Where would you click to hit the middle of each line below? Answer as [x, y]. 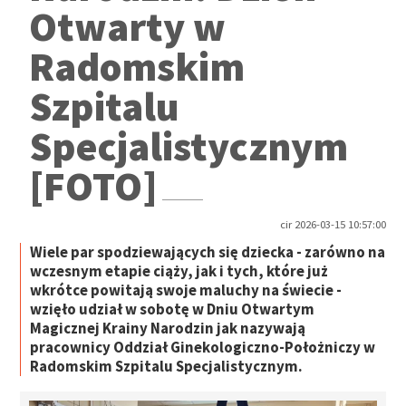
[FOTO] [94, 185]
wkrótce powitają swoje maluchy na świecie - [186, 290]
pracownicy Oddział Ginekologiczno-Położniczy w [203, 348]
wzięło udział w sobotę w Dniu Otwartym [173, 309]
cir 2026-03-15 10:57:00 [333, 225]
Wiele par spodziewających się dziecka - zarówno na [208, 252]
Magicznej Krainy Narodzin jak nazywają [168, 329]
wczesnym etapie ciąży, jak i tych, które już [179, 271]
